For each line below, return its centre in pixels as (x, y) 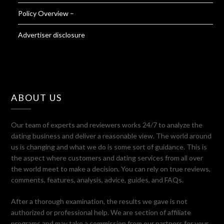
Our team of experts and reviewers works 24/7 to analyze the (107, 124)
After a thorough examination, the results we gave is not (99, 201)
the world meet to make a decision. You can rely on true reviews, (111, 168)
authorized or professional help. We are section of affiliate (101, 212)
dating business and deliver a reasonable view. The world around (111, 135)
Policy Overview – (46, 13)
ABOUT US (37, 97)
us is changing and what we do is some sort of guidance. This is (109, 146)
